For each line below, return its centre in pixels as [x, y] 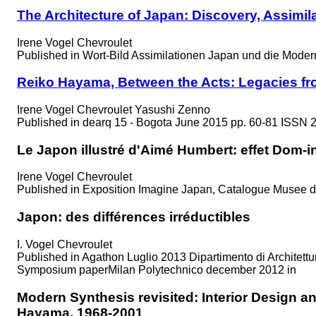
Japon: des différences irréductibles [134, 217]
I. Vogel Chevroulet [65, 244]
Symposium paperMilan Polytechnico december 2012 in [157, 269]
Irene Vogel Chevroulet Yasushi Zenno [114, 109]
